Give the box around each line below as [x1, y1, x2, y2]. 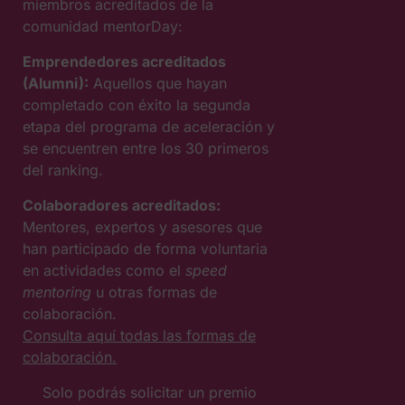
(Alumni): [23, 74, 89, 92]
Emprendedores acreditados [23, 52, 226, 71]
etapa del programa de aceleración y [23, 118, 275, 136]
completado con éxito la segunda [23, 96, 250, 114]
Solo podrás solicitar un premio [42, 383, 257, 401]
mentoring [23, 283, 91, 301]
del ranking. [23, 161, 103, 179]
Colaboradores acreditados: [23, 196, 221, 214]
